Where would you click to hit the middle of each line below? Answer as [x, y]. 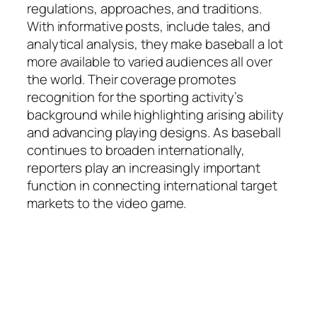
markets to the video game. [107, 203]
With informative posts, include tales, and [149, 26]
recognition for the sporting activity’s [136, 97]
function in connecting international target [152, 185]
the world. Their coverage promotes [132, 79]
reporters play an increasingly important [144, 167]
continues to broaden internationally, [136, 150]
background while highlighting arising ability [155, 114]
